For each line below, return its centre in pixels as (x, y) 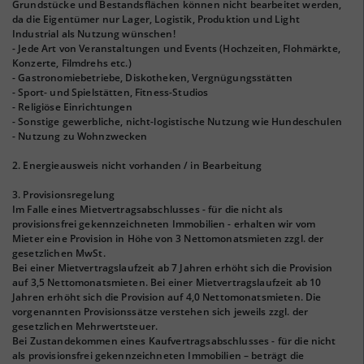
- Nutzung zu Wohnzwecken (80, 136)
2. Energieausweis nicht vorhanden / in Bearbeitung (137, 165)
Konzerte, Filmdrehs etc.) (72, 63)
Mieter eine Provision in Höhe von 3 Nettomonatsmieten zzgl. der (168, 238)
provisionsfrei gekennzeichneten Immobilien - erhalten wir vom (164, 224)
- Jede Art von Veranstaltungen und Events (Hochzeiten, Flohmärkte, (176, 48)
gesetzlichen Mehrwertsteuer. (85, 326)
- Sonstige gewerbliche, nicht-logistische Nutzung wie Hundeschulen (177, 121)
